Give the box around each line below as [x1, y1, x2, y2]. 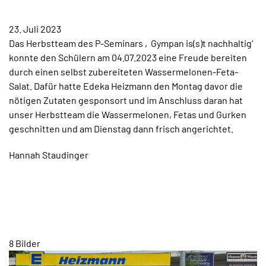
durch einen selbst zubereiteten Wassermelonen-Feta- [9, 65, 238, 77]
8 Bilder [9, 237, 40, 249]
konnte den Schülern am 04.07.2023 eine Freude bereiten [9, 51, 247, 63]
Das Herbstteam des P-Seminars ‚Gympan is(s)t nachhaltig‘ [9, 37, 253, 49]
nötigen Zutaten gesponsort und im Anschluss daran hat [9, 94, 243, 106]
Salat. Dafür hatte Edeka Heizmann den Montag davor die [9, 80, 243, 91]
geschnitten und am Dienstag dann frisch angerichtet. [9, 122, 233, 134]
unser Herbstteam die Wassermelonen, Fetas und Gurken [9, 108, 246, 120]
